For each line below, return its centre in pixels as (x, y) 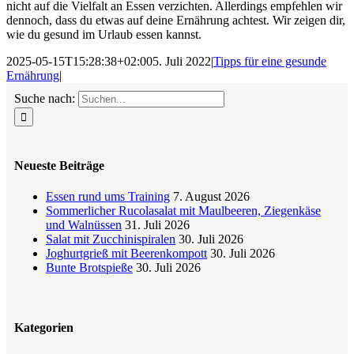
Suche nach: (45, 98)
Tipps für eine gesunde (270, 61)
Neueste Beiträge (59, 166)
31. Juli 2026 (157, 225)
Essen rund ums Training (108, 197)
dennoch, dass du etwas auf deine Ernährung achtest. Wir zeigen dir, (176, 20)
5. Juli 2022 (182, 61)
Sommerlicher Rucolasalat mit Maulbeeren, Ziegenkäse (183, 211)
